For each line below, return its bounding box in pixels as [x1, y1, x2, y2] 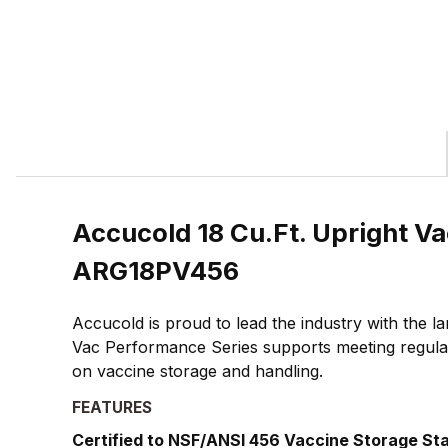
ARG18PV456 [72, 255, 239, 286]
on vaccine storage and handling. [72, 361, 323, 382]
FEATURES [72, 398, 152, 418]
